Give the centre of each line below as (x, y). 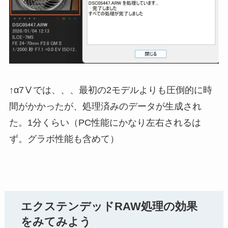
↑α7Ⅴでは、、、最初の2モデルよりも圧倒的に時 (110, 90)
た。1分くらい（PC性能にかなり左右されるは (105, 123)
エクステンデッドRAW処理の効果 (109, 207)
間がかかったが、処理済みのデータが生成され (105, 107)
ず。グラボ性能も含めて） (64, 139)
